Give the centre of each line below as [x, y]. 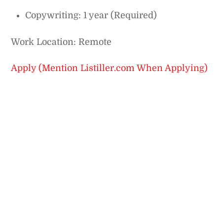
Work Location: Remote [61, 42]
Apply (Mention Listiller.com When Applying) [110, 68]
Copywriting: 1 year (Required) [91, 16]
